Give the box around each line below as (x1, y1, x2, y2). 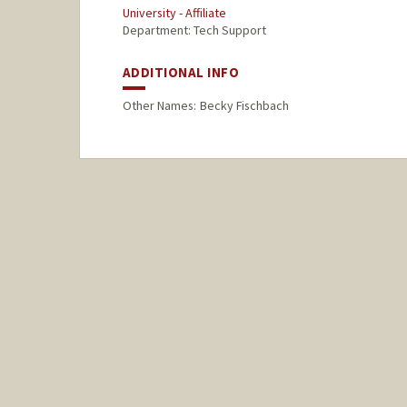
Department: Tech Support (122, 22, 266, 39)
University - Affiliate (122, 5, 226, 22)
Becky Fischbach (200, 97, 290, 114)
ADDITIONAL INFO (122, 64, 240, 82)
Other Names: (122, 97, 196, 114)
